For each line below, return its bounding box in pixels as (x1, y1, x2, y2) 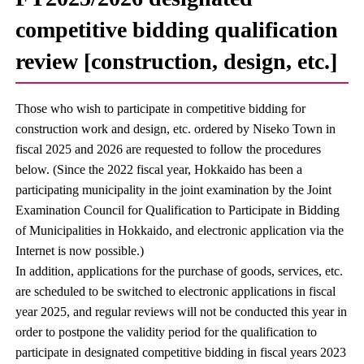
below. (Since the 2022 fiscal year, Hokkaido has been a (15, 162, 303, 176)
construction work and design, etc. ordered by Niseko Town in (15, 122, 336, 136)
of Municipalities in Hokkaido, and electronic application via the (15, 223, 344, 237)
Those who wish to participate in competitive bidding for (15, 102, 306, 115)
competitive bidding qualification (15, 17, 339, 42)
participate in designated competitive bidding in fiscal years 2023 (15, 345, 347, 359)
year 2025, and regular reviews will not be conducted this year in (15, 305, 348, 318)
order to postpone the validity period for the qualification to (15, 325, 318, 339)
